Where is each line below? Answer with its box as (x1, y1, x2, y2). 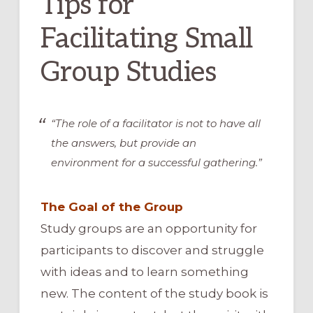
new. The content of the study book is (40, 286, 268, 300)
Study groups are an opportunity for (40, 221, 257, 235)
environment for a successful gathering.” (50, 155, 262, 169)
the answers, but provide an (50, 136, 196, 150)
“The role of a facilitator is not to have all (50, 116, 261, 130)
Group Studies (40, 55, 217, 89)
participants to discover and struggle (40, 242, 264, 257)
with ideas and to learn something (40, 264, 249, 279)
